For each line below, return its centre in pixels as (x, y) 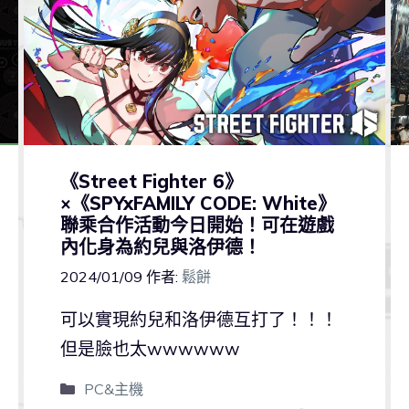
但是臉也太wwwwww (150, 349)
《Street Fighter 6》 (151, 181)
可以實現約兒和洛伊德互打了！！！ (199, 320)
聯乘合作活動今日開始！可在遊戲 (197, 225)
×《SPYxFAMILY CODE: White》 (198, 203)
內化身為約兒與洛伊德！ (160, 246)
